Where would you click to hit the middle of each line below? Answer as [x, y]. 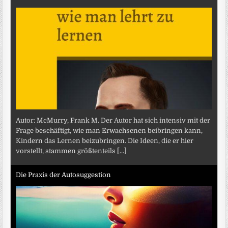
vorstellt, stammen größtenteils [67, 151]
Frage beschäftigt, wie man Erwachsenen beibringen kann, [109, 131]
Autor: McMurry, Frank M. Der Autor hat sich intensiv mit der [113, 121]
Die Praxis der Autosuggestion [64, 175]
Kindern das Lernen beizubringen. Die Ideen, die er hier [105, 141]
